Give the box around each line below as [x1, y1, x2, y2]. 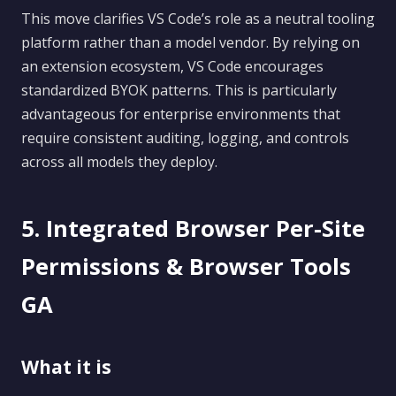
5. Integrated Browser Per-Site [21, 213, 365, 244]
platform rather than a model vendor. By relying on [21, 33, 360, 52]
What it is [21, 354, 111, 379]
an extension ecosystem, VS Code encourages [21, 57, 324, 76]
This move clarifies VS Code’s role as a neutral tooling [21, 9, 375, 28]
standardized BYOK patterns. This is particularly [21, 80, 337, 100]
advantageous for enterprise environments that [21, 104, 340, 124]
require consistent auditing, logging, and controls [21, 128, 349, 148]
